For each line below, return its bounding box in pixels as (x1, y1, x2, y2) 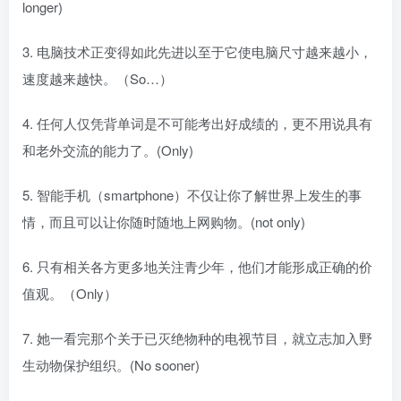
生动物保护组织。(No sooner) (22, 355, 200, 375)
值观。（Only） (22, 284, 117, 303)
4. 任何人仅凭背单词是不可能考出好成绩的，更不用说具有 (22, 114, 372, 133)
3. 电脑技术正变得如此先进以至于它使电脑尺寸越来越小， (22, 42, 372, 62)
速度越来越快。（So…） (22, 69, 173, 89)
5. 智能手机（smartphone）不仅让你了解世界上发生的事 (22, 185, 362, 205)
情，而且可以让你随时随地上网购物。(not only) (22, 212, 305, 232)
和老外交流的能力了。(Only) (22, 141, 193, 160)
